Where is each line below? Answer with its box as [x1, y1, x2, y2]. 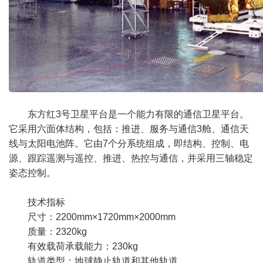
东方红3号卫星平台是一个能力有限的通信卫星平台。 [28, 109, 249, 119]
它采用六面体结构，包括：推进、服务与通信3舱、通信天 [9, 124, 249, 134]
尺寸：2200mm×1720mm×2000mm [28, 212, 176, 222]
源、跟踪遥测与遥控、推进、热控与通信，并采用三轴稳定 [9, 153, 253, 163]
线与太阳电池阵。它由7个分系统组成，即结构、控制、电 [9, 139, 249, 149]
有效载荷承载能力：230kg [28, 241, 138, 251]
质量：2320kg [28, 227, 87, 237]
